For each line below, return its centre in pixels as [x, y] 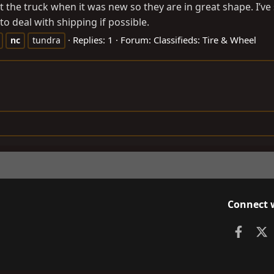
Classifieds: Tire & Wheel [205, 39]
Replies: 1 [93, 39]
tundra [46, 40]
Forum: [137, 39]
